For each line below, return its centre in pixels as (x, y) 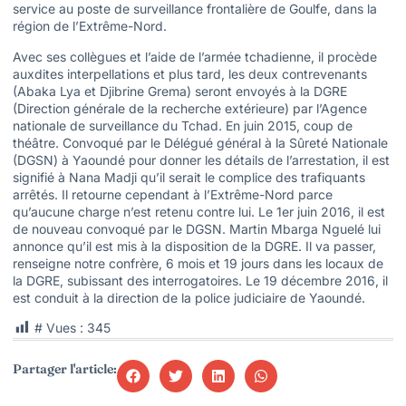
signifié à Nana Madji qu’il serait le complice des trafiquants (189, 177)
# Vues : (59, 328)
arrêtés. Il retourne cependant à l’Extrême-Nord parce (173, 194)
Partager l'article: (65, 369)
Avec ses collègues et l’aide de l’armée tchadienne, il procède (195, 56)
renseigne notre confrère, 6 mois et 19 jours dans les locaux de (198, 263)
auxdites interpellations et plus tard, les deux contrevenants (190, 73)
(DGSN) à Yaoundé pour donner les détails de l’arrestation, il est (201, 159)
